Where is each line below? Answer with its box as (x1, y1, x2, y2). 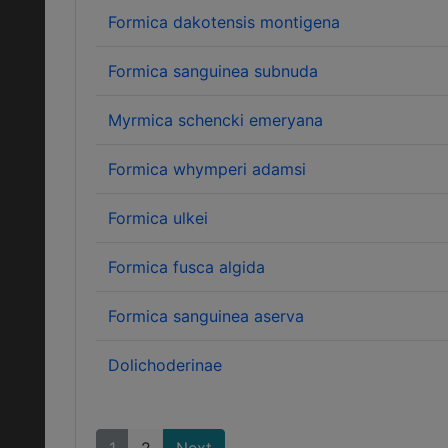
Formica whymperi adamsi (108, 159, 306, 179)
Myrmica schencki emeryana (108, 110, 323, 130)
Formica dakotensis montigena (108, 12, 340, 32)
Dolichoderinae (108, 355, 222, 375)
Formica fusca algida (108, 257, 265, 277)
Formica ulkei (108, 208, 208, 228)
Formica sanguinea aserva (108, 306, 304, 326)
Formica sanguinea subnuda (108, 61, 318, 81)
